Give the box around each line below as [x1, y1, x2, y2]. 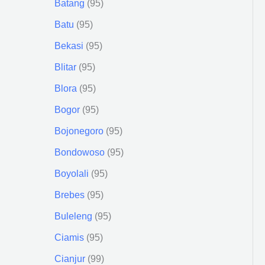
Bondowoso [54, 147, 105, 157]
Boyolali [54, 168, 89, 179]
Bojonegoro [54, 125, 104, 136]
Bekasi [54, 40, 83, 51]
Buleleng [54, 211, 92, 221]
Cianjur [54, 253, 85, 264]
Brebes [54, 189, 85, 200]
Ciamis [54, 232, 84, 243]
